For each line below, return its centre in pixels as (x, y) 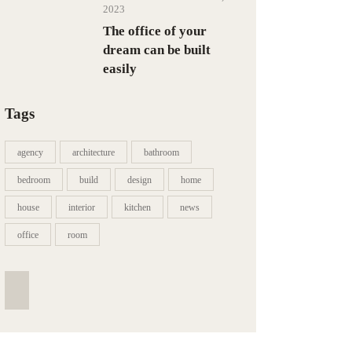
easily (120, 68)
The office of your (155, 31)
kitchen (138, 207)
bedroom (34, 180)
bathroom (162, 152)
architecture (94, 152)
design (140, 180)
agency (31, 152)
